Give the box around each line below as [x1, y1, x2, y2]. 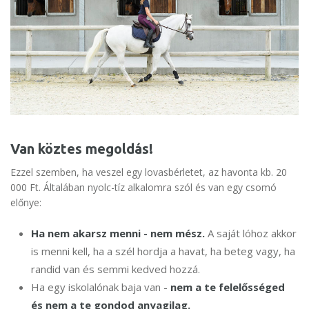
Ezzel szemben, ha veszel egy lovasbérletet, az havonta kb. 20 [10, 166, 287, 179]
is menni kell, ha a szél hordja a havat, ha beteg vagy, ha [31, 244, 295, 259]
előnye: [10, 196, 41, 210]
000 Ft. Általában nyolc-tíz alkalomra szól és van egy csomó [10, 181, 277, 195]
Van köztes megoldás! [10, 141, 153, 157]
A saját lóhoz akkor [205, 226, 297, 241]
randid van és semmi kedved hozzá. [31, 262, 200, 277]
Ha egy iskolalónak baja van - [31, 280, 170, 295]
